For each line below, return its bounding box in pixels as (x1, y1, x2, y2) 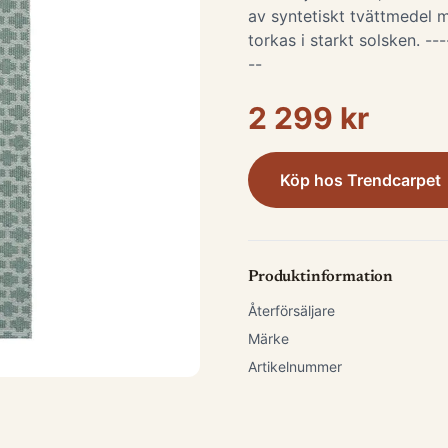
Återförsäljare (248, 302, 335, 319)
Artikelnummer (248, 358, 342, 375)
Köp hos (280, 170, 347, 190)
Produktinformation (248, 269, 394, 285)
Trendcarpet (347, 170, 441, 190)
